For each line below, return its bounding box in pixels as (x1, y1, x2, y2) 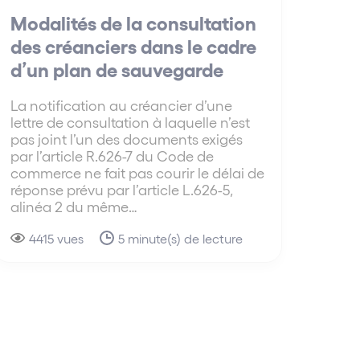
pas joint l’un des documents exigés (10, 130, 243, 148)
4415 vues (28, 231, 84, 247)
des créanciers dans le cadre (10, 34, 256, 58)
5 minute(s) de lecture (117, 231, 243, 247)
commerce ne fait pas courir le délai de (10, 164, 264, 182)
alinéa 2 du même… (10, 198, 137, 215)
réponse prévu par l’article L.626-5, (10, 181, 233, 198)
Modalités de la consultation (10, 10, 256, 35)
